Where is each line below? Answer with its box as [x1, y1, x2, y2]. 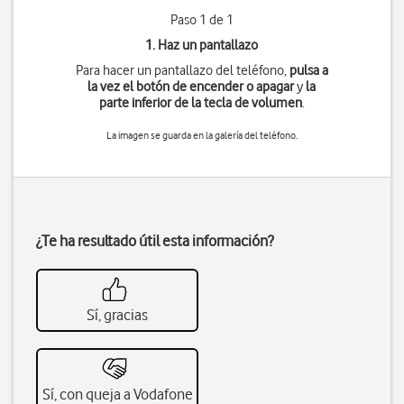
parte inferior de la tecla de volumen [98, 95, 302, 111]
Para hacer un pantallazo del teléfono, [75, 62, 289, 78]
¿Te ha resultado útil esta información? [36, 232, 273, 250]
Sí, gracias [87, 306, 148, 324]
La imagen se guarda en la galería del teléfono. [106, 129, 298, 142]
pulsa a [289, 62, 328, 78]
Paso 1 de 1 [170, 12, 234, 28]
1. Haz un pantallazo [145, 37, 259, 53]
